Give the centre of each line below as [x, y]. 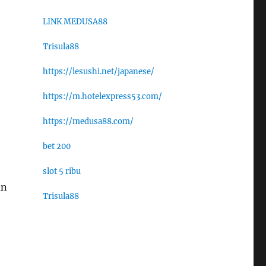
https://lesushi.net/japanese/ [98, 72]
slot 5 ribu [61, 172]
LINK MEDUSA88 [75, 22]
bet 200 [56, 147]
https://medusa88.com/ [88, 122]
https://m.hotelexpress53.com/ [102, 97]
